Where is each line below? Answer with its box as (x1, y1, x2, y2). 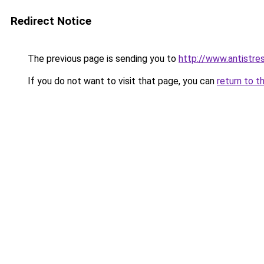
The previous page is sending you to (25, 53, 179, 64)
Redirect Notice (11, 14, 91, 28)
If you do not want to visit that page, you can (25, 75, 217, 87)
